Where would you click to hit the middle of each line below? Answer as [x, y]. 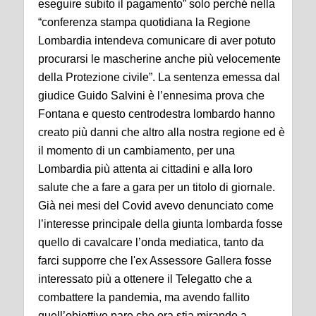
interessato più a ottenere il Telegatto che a [145, 279]
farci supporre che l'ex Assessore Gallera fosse [155, 261]
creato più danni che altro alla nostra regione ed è [162, 133]
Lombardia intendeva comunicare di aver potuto [157, 41]
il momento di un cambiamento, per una [136, 151]
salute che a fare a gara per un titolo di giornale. [157, 188]
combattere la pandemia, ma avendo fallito [144, 298]
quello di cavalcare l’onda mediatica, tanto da [151, 243]
